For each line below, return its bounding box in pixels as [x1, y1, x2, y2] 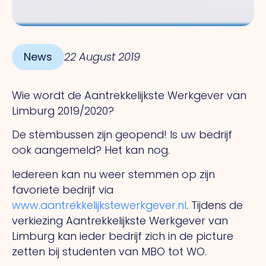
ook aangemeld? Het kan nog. [12, 142, 170, 158]
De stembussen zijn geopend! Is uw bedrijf [12, 127, 232, 142]
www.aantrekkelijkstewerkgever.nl [12, 197, 186, 213]
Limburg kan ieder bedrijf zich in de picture [12, 228, 233, 243]
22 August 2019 [64, 49, 140, 65]
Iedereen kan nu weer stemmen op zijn [12, 166, 215, 182]
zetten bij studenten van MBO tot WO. [12, 243, 207, 259]
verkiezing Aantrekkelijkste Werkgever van [12, 213, 228, 228]
